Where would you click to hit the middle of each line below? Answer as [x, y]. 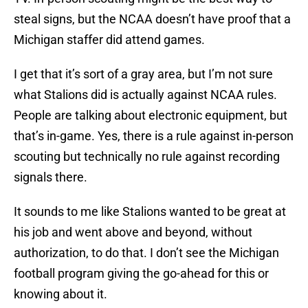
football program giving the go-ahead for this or [141, 274]
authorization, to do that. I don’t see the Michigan [146, 253]
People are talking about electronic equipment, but [151, 115]
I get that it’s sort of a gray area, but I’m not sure [143, 74]
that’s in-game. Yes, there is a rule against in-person [154, 136]
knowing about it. [60, 294]
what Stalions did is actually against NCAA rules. [145, 95]
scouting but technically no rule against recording [147, 157]
